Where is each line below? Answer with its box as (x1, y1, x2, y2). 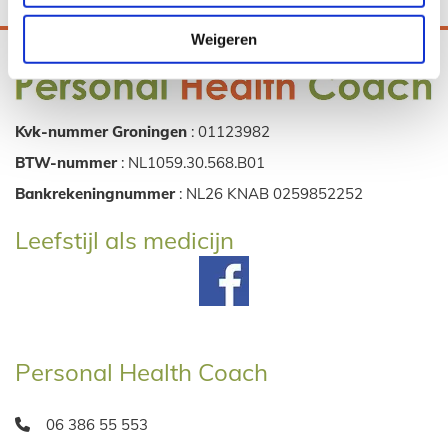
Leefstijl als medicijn (15, 224, 234, 255)
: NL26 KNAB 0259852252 (179, 183, 363, 203)
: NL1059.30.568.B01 (121, 152, 265, 172)
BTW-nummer (15, 152, 121, 172)
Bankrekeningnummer (15, 183, 179, 203)
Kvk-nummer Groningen (15, 121, 191, 141)
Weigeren (191, 30, 257, 48)
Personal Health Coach (15, 356, 268, 387)
